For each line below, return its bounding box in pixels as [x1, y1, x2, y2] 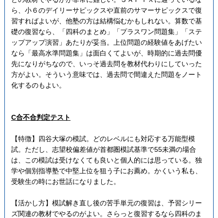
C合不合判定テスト [11, 113, 71, 121]
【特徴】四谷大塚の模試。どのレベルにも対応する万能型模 [11, 134, 195, 143]
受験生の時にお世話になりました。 [11, 177, 120, 185]
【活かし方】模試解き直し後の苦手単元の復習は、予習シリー [11, 199, 202, 207]
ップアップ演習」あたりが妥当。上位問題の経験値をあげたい [11, 38, 202, 46]
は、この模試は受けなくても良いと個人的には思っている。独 [11, 156, 202, 164]
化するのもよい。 [11, 81, 66, 89]
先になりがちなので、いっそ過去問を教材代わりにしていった [11, 59, 202, 68]
